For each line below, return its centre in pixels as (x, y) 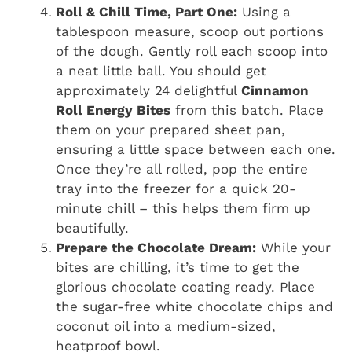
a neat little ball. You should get (161, 70)
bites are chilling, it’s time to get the (178, 267)
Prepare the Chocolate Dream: (156, 247)
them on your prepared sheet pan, (170, 129)
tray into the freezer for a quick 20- (176, 188)
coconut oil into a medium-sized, (166, 326)
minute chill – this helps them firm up (183, 208)
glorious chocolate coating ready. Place (185, 286)
